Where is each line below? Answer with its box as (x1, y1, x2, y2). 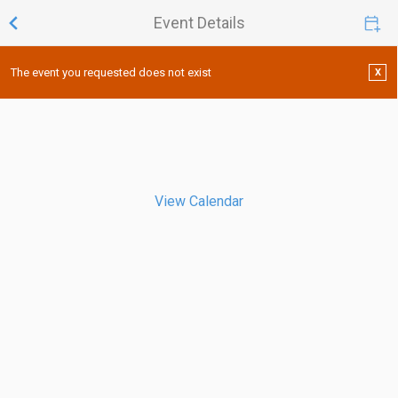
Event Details (153, 13, 245, 32)
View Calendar (154, 192, 243, 210)
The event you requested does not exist (11, 66, 211, 79)
